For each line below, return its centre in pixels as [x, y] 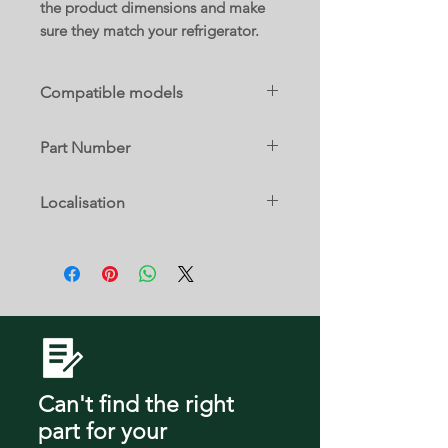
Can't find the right [136, 404]
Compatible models [111, 92]
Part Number [85, 147]
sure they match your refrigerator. [149, 30]
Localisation [82, 202]
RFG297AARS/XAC [99, 129]
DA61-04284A [82, 184]
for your [123, 431]
